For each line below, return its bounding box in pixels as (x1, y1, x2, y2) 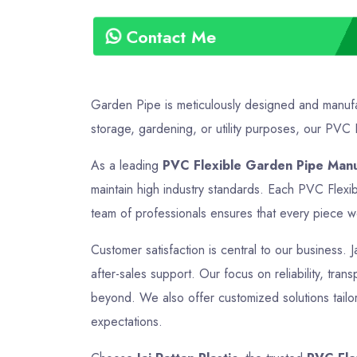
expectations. (91, 312, 163, 331)
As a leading (91, 156, 163, 175)
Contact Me (123, 23, 218, 49)
